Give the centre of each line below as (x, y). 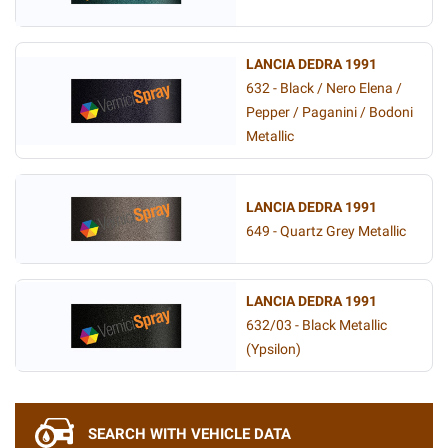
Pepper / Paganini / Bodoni (329, 112)
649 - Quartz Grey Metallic (326, 231)
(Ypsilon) (273, 349)
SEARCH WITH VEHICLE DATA (189, 434)
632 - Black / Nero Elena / (324, 88)
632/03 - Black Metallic (316, 325)
